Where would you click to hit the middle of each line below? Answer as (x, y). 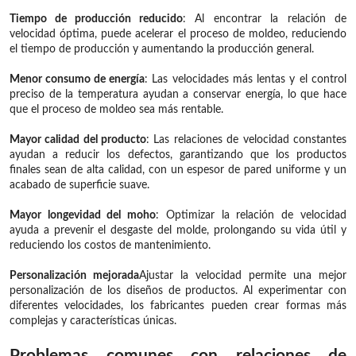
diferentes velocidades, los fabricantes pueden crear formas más (178, 306)
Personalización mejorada (74, 275)
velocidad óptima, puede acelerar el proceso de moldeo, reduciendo (178, 34)
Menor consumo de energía (77, 79)
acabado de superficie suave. (79, 185)
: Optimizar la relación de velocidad (251, 215)
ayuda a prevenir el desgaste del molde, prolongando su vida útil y (178, 230)
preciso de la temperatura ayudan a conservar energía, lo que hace (178, 94)
